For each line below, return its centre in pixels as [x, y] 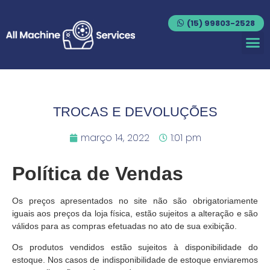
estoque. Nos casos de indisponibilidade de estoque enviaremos [135, 259]
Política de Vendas [98, 173]
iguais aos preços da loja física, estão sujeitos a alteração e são [135, 213]
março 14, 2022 [115, 137]
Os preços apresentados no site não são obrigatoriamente [135, 200]
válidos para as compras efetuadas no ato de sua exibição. [124, 226]
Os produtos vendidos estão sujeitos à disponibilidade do [135, 247]
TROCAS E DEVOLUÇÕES [135, 111]
